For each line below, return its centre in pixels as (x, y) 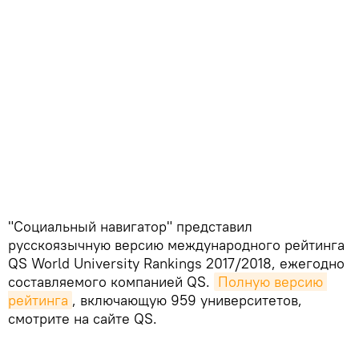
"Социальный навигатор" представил (130, 226)
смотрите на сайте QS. (83, 319)
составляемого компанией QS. (111, 282)
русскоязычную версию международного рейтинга (176, 245)
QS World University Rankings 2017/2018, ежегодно (176, 263)
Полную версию (270, 282)
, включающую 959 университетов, (187, 300)
